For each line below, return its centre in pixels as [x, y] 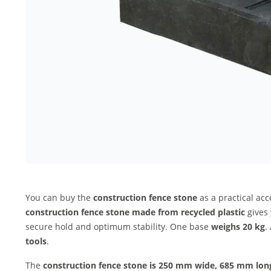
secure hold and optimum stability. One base [118, 227]
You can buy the [59, 198]
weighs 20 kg [238, 227]
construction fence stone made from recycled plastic [135, 212]
